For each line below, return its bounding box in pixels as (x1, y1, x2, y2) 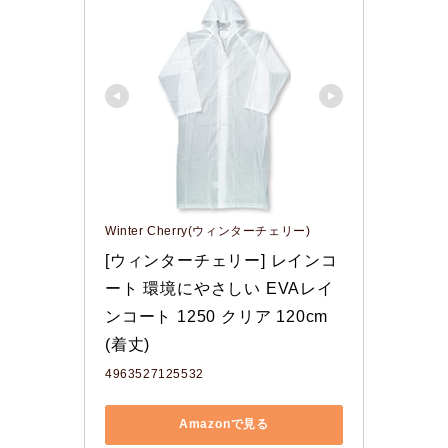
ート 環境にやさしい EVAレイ (105, 279, 334, 297)
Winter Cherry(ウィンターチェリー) (105, 223, 311, 238)
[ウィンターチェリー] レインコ (105, 251, 338, 269)
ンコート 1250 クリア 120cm (105, 307, 329, 325)
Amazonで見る (178, 417, 270, 432)
